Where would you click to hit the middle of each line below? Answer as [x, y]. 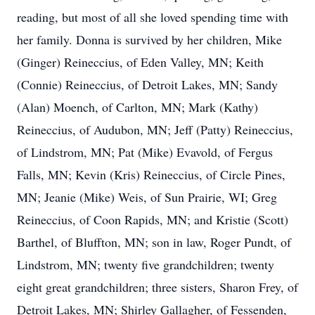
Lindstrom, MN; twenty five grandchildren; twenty [146, 264]
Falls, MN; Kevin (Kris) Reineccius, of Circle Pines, [151, 174]
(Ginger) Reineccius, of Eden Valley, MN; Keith [140, 62]
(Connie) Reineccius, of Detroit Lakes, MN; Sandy [147, 84]
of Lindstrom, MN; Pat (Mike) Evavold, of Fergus [145, 152]
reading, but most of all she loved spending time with [153, 17]
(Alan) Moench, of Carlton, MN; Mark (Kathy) [137, 107]
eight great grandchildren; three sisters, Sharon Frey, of [157, 287]
